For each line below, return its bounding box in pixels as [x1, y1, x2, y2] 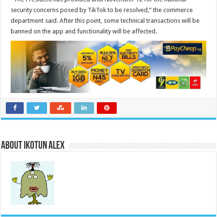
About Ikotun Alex [1, 140, 65, 152]
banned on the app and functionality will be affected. [11, 28, 157, 35]
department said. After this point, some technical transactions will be [11, 17, 200, 24]
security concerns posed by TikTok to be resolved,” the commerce [11, 6, 193, 14]
